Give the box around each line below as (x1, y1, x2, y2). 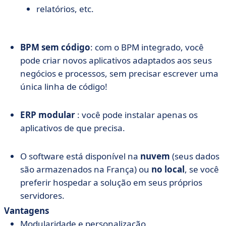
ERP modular (20, 109, 77, 121)
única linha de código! (20, 81, 107, 92)
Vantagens (4, 205, 49, 216)
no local (151, 163, 185, 175)
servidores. (20, 190, 65, 201)
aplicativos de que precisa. (20, 122, 125, 134)
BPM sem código (20, 41, 90, 53)
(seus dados (170, 150, 219, 162)
